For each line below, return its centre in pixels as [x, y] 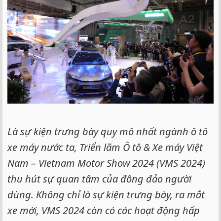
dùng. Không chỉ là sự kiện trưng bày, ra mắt [106, 194]
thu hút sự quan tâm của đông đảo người [99, 179]
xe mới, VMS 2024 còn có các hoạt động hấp [104, 210]
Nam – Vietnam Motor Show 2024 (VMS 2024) [106, 163]
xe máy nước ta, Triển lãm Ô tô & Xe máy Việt [105, 147]
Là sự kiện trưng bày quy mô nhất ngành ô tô [108, 131]
